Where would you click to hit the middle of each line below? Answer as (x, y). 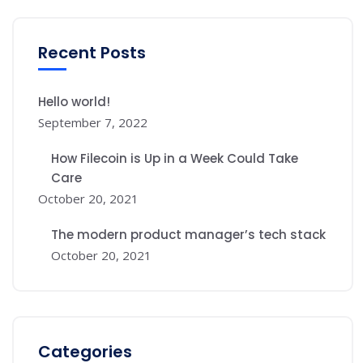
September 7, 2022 (93, 122)
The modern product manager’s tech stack (188, 235)
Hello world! (74, 102)
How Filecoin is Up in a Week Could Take (175, 158)
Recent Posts (92, 53)
